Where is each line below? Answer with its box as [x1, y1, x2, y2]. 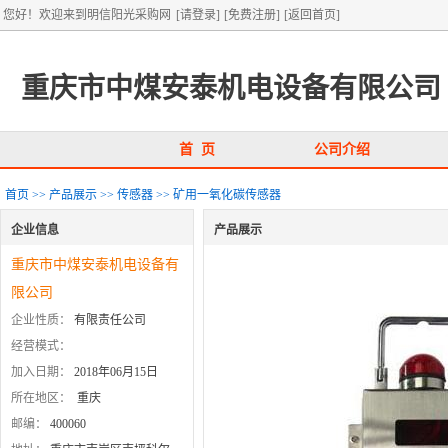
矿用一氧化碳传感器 [173, 188, 281, 202]
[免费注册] [224, 8, 280, 22]
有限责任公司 [74, 313, 146, 327]
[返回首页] [284, 8, 340, 22]
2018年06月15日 [74, 365, 158, 379]
